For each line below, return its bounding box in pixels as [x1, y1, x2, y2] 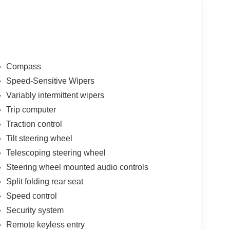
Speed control [6, 191, 57, 200]
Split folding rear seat [6, 177, 83, 186]
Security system [6, 205, 64, 215]
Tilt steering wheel [6, 133, 72, 143]
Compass [6, 62, 41, 71]
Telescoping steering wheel [6, 148, 106, 157]
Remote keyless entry [6, 220, 85, 229]
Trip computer [6, 105, 56, 114]
